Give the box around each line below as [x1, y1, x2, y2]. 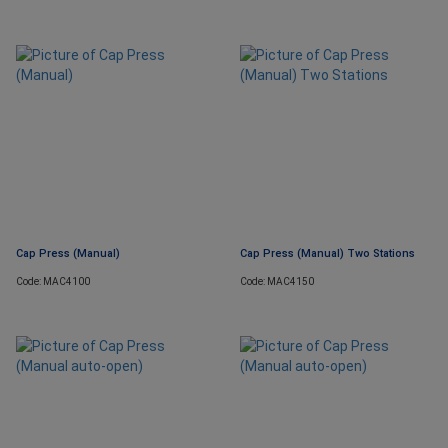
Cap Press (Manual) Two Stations [240, 247, 415, 261]
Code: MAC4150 [240, 276, 314, 288]
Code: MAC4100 [16, 276, 90, 288]
